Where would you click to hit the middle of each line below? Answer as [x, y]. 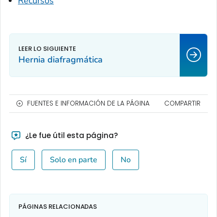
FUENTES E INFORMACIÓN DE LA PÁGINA [88, 103]
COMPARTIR [182, 103]
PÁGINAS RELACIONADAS [58, 207]
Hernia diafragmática [61, 59]
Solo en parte [73, 160]
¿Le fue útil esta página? [70, 135]
